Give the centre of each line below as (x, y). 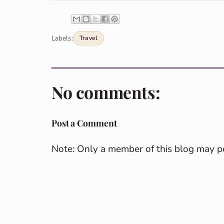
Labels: (62, 38)
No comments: (106, 92)
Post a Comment (84, 123)
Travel (89, 38)
